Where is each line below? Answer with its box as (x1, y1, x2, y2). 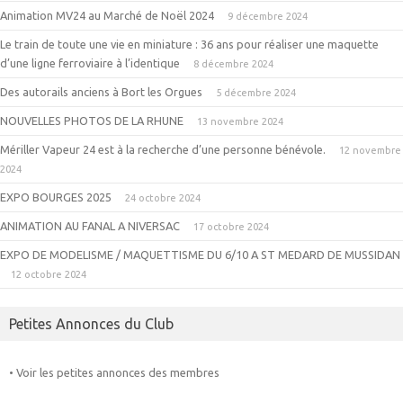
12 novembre (339, 145, 401, 157)
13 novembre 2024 (197, 116, 283, 128)
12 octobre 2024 (11, 269, 86, 281)
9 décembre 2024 (228, 11, 308, 22)
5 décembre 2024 (216, 87, 296, 99)
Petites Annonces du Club (9, 316, 174, 333)
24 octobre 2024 (125, 193, 201, 204)
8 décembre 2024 (193, 58, 273, 70)
